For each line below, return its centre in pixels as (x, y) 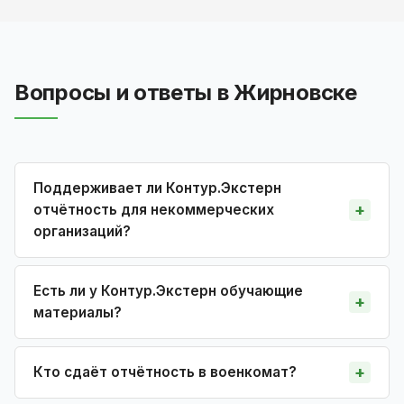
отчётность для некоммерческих (154, 209)
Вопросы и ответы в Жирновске (186, 92)
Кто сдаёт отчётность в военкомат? (165, 372)
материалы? (78, 312)
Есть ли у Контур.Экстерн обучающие (168, 290)
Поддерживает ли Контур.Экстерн (157, 188)
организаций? (82, 231)
